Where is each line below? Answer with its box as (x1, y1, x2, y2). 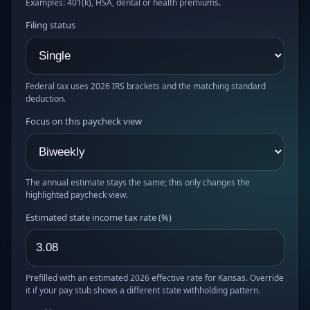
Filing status (26, 18, 75, 31)
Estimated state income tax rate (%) (26, 210, 172, 224)
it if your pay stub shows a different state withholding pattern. (26, 284, 260, 296)
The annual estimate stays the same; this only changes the (26, 176, 250, 188)
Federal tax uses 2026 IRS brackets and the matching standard (26, 80, 266, 92)
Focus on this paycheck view (26, 114, 142, 127)
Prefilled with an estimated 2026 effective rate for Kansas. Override (26, 271, 284, 284)
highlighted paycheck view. (26, 188, 128, 201)
